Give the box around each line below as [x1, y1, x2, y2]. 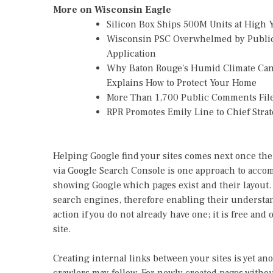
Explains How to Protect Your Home [107, 77, 257, 89]
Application [107, 48, 156, 60]
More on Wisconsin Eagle [53, 4, 171, 16]
